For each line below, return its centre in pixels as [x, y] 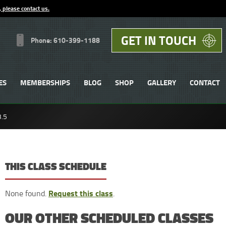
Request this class [80, 193]
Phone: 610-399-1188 [65, 40]
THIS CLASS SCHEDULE [55, 166]
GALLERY [161, 82]
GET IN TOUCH [158, 40]
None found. [26, 193]
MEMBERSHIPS [45, 82]
